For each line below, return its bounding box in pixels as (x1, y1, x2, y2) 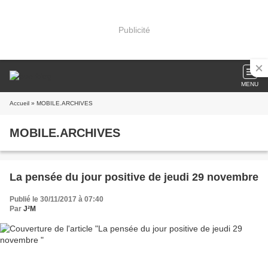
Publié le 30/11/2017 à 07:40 (10, 195, 103, 203)
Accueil (10, 100, 29, 106)
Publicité (118, 25, 150, 35)
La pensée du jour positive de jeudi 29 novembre (10, 171, 258, 183)
